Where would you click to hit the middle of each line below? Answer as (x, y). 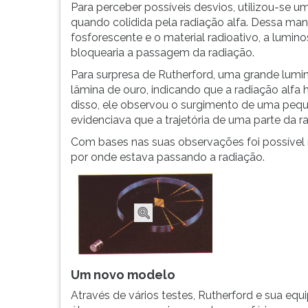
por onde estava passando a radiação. (168, 157)
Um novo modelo (123, 275)
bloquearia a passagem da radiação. (163, 53)
